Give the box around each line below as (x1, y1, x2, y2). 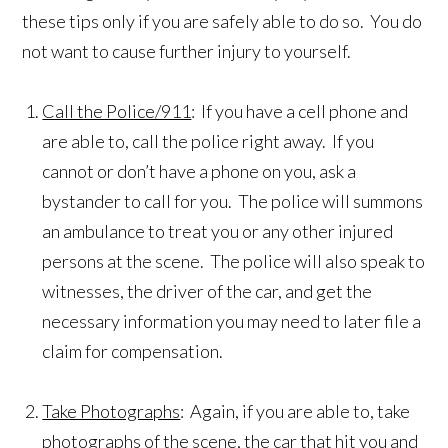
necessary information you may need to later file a (42, 310, 422, 333)
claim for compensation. (42, 340, 227, 363)
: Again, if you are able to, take (180, 400, 411, 423)
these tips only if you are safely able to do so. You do (22, 10, 423, 33)
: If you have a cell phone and (191, 100, 409, 123)
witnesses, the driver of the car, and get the (42, 280, 373, 303)
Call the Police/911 (42, 100, 192, 123)
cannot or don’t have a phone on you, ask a (42, 160, 357, 183)
